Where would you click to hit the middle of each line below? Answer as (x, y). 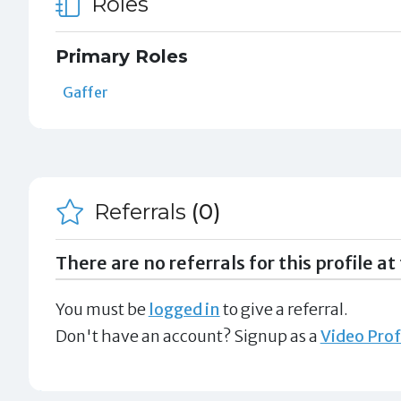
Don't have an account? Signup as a (188, 336)
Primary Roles (121, 56)
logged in (184, 309)
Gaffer (85, 92)
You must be (102, 309)
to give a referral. (284, 309)
